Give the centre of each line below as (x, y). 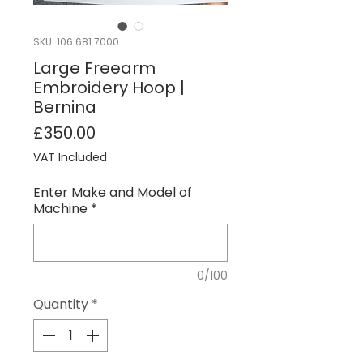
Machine (60, 209)
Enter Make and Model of (113, 193)
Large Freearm (94, 68)
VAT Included (70, 158)
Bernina (65, 107)
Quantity (61, 305)
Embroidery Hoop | (109, 88)
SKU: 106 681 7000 (76, 42)
